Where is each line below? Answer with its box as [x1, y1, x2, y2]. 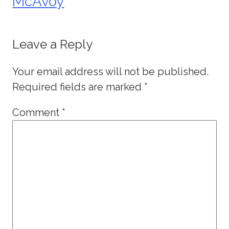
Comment [12, 106, 62, 119]
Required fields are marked [12, 81, 145, 94]
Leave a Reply [12, 37, 93, 52]
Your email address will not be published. [12, 65, 209, 78]
